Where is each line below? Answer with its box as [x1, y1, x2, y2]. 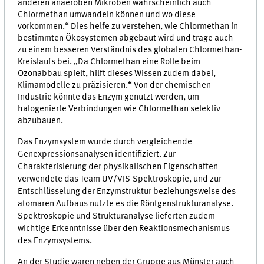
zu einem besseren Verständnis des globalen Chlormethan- [18, 45, 243, 55]
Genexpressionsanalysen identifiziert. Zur [18, 149, 176, 159]
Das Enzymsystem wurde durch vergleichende [18, 137, 193, 147]
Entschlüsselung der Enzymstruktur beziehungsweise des [18, 186, 236, 196]
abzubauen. [18, 116, 64, 126]
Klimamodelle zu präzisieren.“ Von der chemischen [18, 81, 212, 91]
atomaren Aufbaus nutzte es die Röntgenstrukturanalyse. [18, 199, 234, 209]
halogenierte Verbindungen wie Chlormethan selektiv [18, 104, 221, 114]
